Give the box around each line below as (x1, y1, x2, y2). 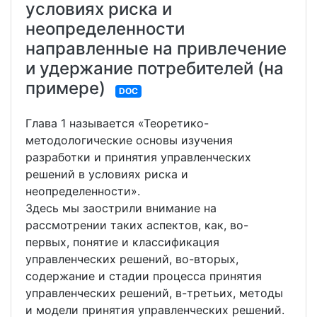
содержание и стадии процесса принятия (25, 269, 262, 284)
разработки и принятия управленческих (25, 150, 251, 165)
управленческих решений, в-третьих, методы (25, 286, 283, 301)
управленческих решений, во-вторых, (25, 252, 238, 267)
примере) (25, 78, 105, 99)
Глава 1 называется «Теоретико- (25, 116, 209, 131)
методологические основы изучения (25, 133, 233, 148)
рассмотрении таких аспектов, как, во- (25, 218, 248, 233)
